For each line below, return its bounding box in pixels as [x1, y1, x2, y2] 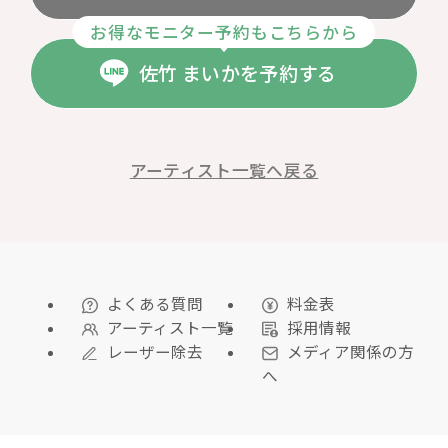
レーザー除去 [104, 339, 204, 362]
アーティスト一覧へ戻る [129, 158, 319, 183]
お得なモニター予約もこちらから [90, 19, 358, 44]
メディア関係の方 [284, 339, 415, 362]
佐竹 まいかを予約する [138, 59, 337, 88]
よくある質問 [104, 291, 204, 314]
